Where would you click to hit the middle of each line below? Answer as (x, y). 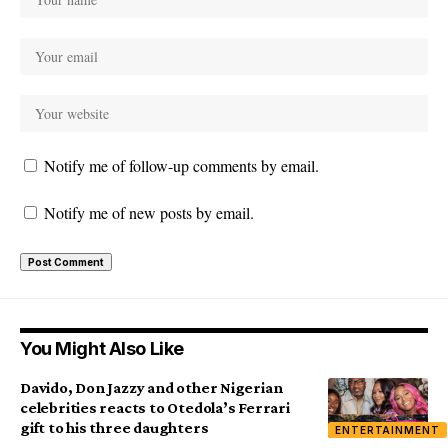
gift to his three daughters (114, 427)
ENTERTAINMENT (387, 429)
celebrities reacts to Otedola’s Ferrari (155, 407)
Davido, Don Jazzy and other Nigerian (151, 387)
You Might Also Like (102, 348)
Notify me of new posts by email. (149, 212)
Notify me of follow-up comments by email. (181, 165)
